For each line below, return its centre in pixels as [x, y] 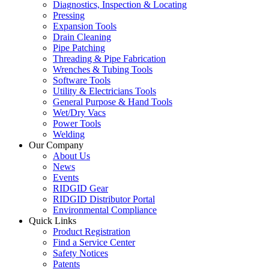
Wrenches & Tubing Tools [103, 69]
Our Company [56, 145]
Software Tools [82, 80]
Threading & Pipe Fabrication [109, 58]
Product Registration [92, 231]
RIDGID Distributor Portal [104, 199]
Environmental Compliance [105, 210]
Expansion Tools [85, 26]
